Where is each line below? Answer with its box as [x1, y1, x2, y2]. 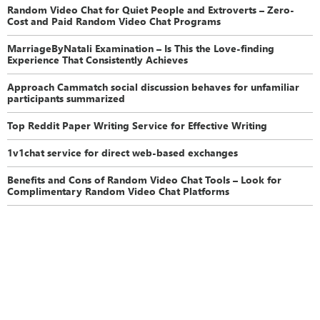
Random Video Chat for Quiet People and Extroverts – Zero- [7, 2, 295, 16]
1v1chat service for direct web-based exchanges [7, 145, 239, 159]
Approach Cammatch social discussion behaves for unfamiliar [7, 79, 300, 93]
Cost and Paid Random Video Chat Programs [7, 14, 221, 27]
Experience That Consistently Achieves [7, 52, 189, 66]
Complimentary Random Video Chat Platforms [7, 184, 230, 197]
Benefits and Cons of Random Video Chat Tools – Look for [7, 172, 282, 186]
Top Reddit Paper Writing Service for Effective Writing [7, 118, 268, 131]
